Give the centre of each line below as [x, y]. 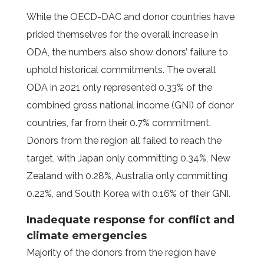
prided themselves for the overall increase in [122, 34]
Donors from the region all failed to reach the [124, 141]
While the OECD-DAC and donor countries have [130, 17]
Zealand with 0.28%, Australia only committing [127, 176]
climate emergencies [88, 236]
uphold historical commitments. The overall [121, 70]
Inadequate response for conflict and [130, 220]
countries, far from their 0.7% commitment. [118, 123]
